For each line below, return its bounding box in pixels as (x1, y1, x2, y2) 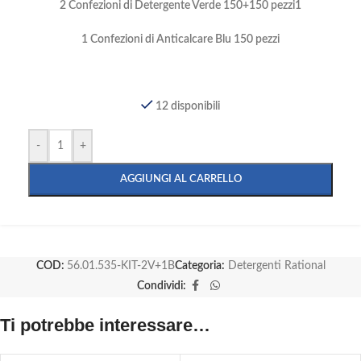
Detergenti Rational (227, 259, 326, 272)
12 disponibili (156, 100, 221, 112)
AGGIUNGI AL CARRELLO (119, 173, 242, 185)
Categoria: (174, 259, 225, 272)
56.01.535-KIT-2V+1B (66, 259, 175, 272)
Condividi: (136, 280, 186, 292)
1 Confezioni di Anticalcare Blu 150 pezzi (81, 33, 280, 45)
